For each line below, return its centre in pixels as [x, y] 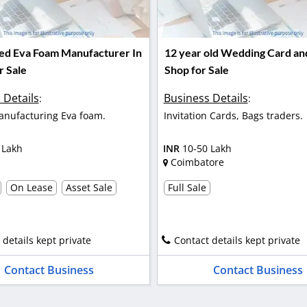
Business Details [206, 98]
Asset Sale [89, 187]
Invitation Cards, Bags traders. [233, 115]
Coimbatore [197, 162]
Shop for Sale [196, 70]
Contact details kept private [237, 240]
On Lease [31, 187]
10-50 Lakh [207, 149]
